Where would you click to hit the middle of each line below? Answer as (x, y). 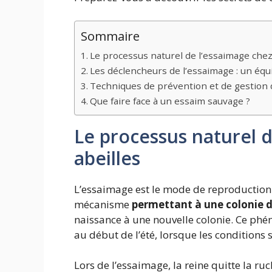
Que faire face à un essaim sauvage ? (170, 100)
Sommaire (110, 36)
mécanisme (103, 204)
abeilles (107, 158)
